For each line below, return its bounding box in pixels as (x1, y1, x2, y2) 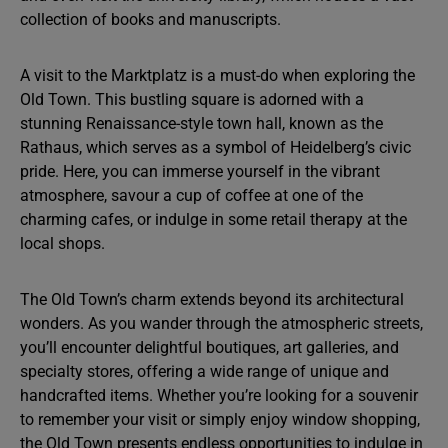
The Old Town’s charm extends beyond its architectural (20, 290, 404, 309)
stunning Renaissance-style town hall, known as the (20, 114, 383, 133)
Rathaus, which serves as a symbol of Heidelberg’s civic (20, 138, 411, 157)
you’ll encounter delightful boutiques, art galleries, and (20, 338, 399, 357)
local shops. (20, 234, 105, 253)
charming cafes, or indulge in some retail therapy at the (20, 210, 407, 229)
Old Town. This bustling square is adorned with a (20, 90, 364, 109)
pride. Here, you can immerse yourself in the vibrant (20, 162, 380, 181)
